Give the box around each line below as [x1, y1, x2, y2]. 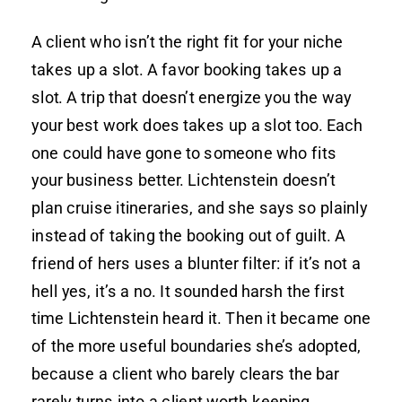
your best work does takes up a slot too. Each [31, 115, 363, 135]
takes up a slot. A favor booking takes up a [31, 59, 343, 79]
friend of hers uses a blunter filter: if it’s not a [31, 253, 361, 273]
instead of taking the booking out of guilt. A [31, 225, 345, 245]
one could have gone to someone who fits [31, 143, 336, 162]
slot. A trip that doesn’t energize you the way [31, 87, 352, 107]
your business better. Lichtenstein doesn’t [31, 170, 336, 189]
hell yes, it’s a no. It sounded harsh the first [31, 281, 345, 301]
